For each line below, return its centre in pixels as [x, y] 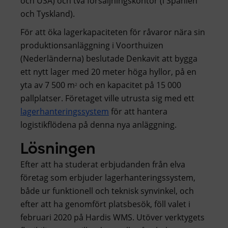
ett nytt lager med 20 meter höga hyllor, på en [108, 72]
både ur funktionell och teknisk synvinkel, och [107, 191]
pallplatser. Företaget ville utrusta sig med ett [107, 98]
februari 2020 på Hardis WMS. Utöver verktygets [112, 217]
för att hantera [138, 111]
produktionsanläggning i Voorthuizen [92, 45]
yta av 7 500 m [48, 85]
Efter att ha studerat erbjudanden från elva [103, 164]
